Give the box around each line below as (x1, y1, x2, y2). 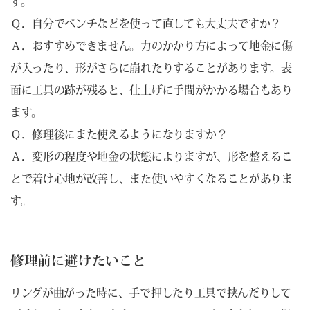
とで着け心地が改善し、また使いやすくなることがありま (10, 172, 293, 184)
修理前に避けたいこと (10, 254, 147, 268)
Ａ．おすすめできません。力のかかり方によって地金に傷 (10, 39, 293, 51)
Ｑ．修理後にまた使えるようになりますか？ (10, 128, 228, 140)
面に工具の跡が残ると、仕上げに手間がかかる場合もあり (10, 84, 293, 95)
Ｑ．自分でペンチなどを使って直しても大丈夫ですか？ (10, 17, 282, 29)
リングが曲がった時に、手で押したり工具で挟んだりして (10, 286, 291, 298)
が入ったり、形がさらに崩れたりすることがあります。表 (10, 62, 292, 73)
